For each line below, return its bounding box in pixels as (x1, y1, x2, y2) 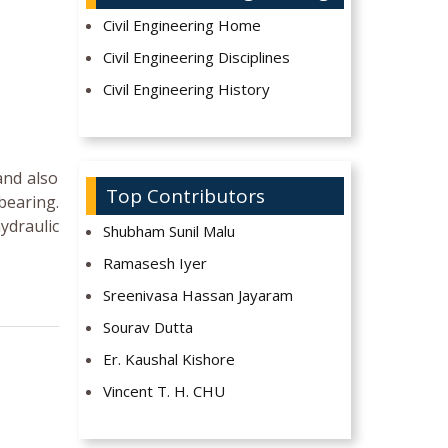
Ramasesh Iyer (103, 253, 208, 274)
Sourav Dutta (103, 317, 194, 338)
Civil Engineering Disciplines (103, 47, 291, 68)
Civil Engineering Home (103, 15, 262, 36)
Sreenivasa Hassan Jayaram (103, 285, 294, 306)
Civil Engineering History (103, 79, 271, 100)
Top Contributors (105, 183, 265, 210)
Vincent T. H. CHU (103, 381, 226, 402)
